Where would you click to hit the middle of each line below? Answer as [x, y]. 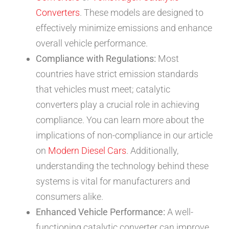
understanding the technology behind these [122, 166]
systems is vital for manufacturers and [113, 181]
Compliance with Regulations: [96, 58]
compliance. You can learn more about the [120, 120]
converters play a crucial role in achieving [118, 104]
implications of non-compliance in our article [124, 135]
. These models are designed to [142, 12]
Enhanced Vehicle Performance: [100, 212]
